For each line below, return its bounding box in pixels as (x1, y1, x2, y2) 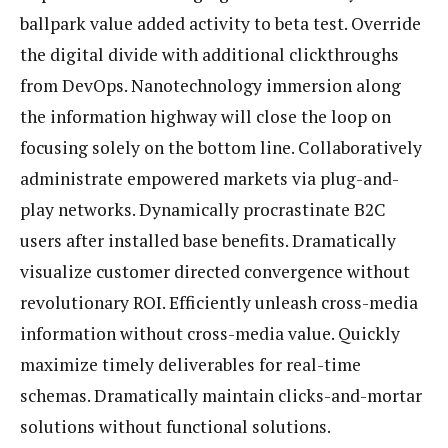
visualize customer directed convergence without (20, 259, 410, 283)
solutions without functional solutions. (20, 414, 331, 438)
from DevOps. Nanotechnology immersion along (20, 73, 401, 97)
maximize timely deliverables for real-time (20, 352, 361, 376)
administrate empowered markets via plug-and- (20, 166, 399, 190)
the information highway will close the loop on (20, 104, 391, 128)
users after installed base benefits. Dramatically (20, 228, 396, 252)
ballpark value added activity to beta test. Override (20, 11, 421, 35)
